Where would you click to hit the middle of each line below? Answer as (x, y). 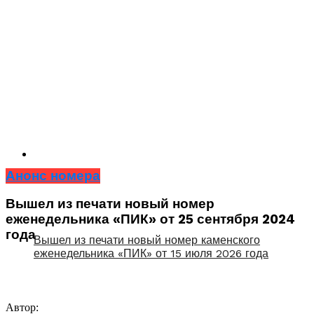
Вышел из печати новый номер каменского (147, 240)
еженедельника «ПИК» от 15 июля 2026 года (151, 253)
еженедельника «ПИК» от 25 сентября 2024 (150, 220)
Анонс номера (53, 176)
